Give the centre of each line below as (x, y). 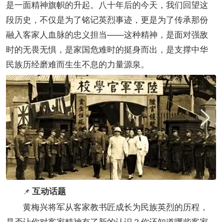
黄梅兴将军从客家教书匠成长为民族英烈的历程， (107, 206)
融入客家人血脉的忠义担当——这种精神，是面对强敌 (107, 34)
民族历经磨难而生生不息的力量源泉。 (78, 63)
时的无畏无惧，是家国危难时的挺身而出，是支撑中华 (107, 49)
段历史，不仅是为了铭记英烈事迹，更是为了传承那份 (107, 19)
